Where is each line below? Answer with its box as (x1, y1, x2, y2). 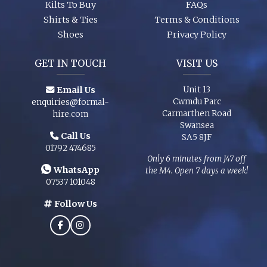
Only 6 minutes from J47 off (147, 153, 246, 164)
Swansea (179, 120, 214, 131)
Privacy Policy (167, 29, 226, 40)
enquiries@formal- (32, 97, 109, 107)
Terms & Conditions (154, 14, 240, 25)
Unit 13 (183, 84, 210, 95)
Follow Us (54, 198, 97, 210)
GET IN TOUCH (35, 57, 106, 69)
